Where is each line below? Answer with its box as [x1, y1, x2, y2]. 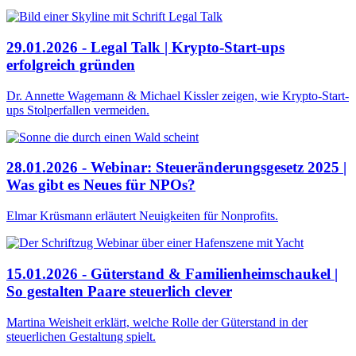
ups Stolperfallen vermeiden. [6, 103, 149, 117]
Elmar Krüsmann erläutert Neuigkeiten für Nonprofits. [6, 209, 278, 223]
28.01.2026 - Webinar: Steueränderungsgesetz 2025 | [6, 159, 346, 176]
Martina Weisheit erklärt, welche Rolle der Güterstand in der [6, 315, 308, 329]
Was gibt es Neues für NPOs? [6, 176, 195, 194]
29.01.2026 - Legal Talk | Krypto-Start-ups [6, 38, 284, 56]
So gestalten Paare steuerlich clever [6, 282, 232, 300]
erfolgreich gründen [6, 56, 135, 73]
